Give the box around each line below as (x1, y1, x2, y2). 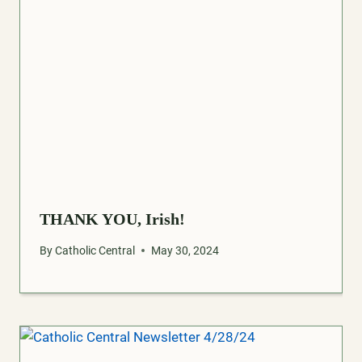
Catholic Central (55, 243, 136, 257)
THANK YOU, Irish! (40, 210, 185, 229)
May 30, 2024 (151, 243, 220, 257)
